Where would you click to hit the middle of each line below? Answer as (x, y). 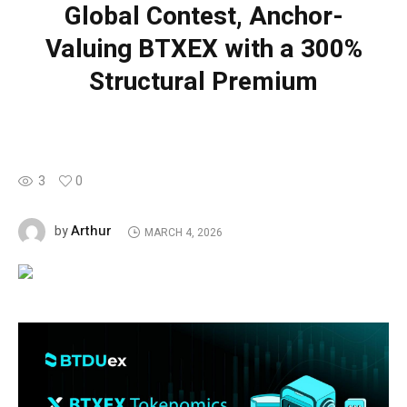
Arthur (91, 231)
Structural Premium (203, 83)
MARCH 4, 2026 (183, 232)
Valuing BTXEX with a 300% (203, 50)
